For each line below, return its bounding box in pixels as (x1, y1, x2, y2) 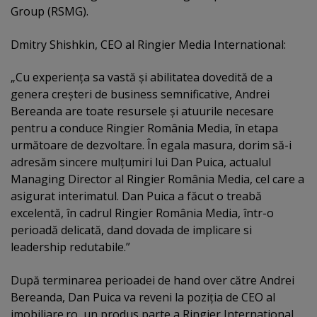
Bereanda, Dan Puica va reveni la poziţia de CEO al (11, 289, 275, 305)
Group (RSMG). (11, 4, 88, 20)
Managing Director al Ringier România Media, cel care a (11, 171, 304, 188)
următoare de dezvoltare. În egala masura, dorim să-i (11, 137, 292, 154)
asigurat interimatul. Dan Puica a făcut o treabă (11, 188, 262, 204)
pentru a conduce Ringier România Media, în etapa (11, 120, 278, 137)
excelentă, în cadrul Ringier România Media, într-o (11, 205, 274, 221)
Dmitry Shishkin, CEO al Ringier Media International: (11, 36, 286, 52)
